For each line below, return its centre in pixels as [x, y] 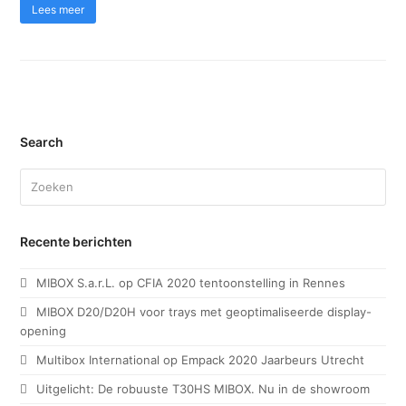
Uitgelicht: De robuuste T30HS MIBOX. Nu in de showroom [203, 389]
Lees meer [58, 9]
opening [43, 331]
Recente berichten [77, 242]
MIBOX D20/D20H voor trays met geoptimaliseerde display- [204, 312]
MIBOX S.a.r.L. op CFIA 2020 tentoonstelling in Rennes [191, 283]
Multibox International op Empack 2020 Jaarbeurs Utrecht [201, 360]
